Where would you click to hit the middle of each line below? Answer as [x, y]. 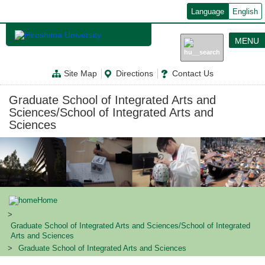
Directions [135, 74]
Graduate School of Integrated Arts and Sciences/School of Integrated [130, 226]
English [245, 12]
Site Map [80, 74]
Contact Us [193, 74]
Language [208, 12]
